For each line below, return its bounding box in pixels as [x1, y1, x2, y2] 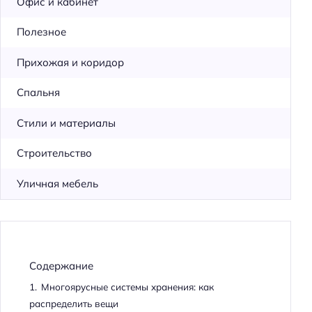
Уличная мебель [16, 176, 98, 190]
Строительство [16, 146, 92, 160]
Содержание [29, 259, 93, 273]
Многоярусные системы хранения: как [40, 281, 214, 293]
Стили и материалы [16, 116, 116, 130]
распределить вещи [29, 297, 118, 310]
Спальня [16, 86, 60, 100]
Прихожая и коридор [16, 55, 124, 69]
